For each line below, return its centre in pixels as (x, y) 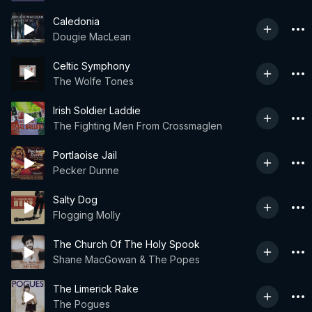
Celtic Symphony (92, 66)
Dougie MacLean (92, 37)
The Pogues (81, 304)
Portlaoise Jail (85, 155)
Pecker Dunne (86, 170)
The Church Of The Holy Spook (126, 244)
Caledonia (76, 21)
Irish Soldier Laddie (97, 110)
